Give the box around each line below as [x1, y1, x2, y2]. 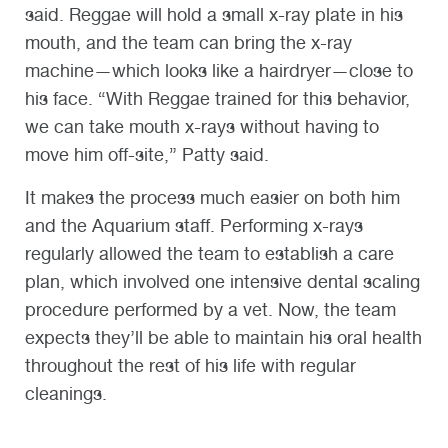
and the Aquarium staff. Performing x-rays [25, 214, 363, 236]
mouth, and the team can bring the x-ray [25, 32, 352, 54]
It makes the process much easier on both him [25, 186, 400, 208]
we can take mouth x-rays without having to [25, 116, 379, 138]
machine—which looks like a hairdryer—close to [25, 60, 413, 82]
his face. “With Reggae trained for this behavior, [25, 88, 410, 110]
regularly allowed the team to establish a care [25, 242, 394, 264]
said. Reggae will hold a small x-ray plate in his [25, 4, 403, 26]
